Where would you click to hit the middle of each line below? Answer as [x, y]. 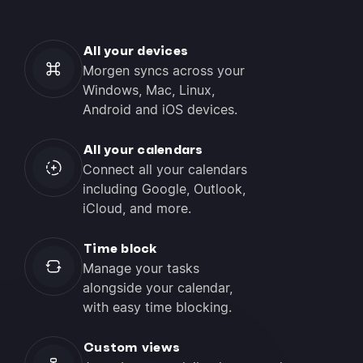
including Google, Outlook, [164, 189]
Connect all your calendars [165, 169]
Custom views [132, 347]
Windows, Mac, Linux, [149, 90]
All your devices [136, 50]
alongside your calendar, [158, 288]
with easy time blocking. [157, 307]
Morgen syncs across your [164, 70]
